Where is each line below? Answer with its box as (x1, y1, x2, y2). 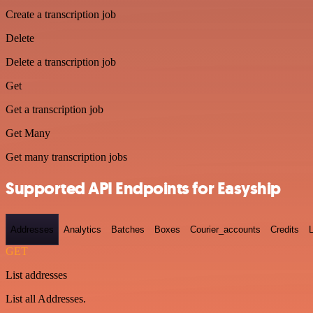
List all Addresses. (6, 293, 86, 305)
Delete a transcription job (6, 55, 116, 68)
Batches (111, 224, 145, 235)
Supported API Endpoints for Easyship (6, 177, 281, 200)
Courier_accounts (190, 224, 261, 235)
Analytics (64, 224, 101, 235)
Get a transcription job (6, 103, 103, 115)
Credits (270, 224, 299, 235)
